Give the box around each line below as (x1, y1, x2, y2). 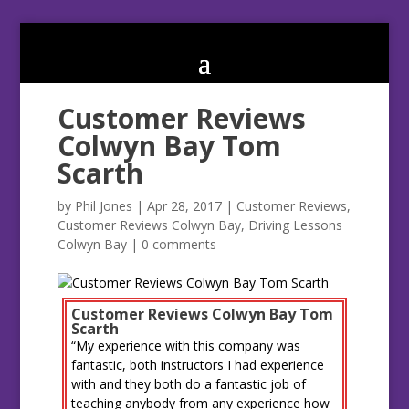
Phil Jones (74, 197, 132, 215)
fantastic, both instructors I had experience (70, 356, 324, 374)
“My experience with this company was (70, 337, 300, 355)
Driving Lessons (247, 216, 342, 235)
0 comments (141, 236, 216, 254)
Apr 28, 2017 (146, 197, 222, 215)
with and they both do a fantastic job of (70, 375, 306, 393)
